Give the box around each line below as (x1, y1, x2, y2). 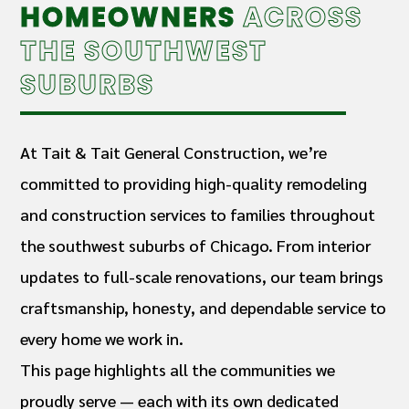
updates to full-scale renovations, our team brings (20, 265, 384, 287)
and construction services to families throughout (20, 203, 376, 225)
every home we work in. (20, 327, 184, 349)
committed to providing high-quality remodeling (20, 172, 368, 194)
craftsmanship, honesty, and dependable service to (20, 296, 387, 318)
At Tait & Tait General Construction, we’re (20, 141, 328, 163)
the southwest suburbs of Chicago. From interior (20, 234, 372, 256)
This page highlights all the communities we (20, 358, 336, 380)
